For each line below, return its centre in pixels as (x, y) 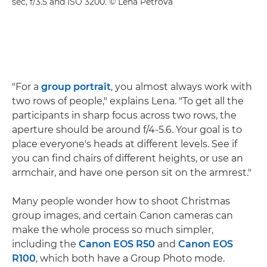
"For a (27, 86)
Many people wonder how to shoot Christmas (121, 201)
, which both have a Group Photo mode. (130, 258)
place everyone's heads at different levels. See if (125, 144)
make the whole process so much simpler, (113, 229)
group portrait (76, 86)
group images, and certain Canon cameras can (122, 215)
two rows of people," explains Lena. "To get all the (128, 101)
